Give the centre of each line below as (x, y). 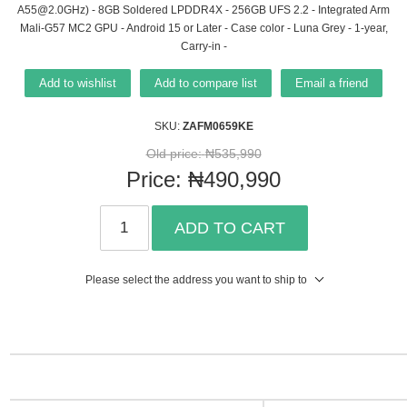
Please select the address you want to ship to (196, 280)
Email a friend (332, 83)
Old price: (174, 153)
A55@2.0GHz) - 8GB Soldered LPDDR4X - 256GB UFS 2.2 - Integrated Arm (203, 10)
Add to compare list (206, 83)
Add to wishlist (78, 83)
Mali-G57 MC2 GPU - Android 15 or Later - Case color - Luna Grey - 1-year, (203, 28)
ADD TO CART (229, 228)
